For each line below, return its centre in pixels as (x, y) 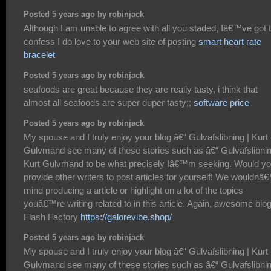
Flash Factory (52, 217)
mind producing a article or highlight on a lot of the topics (133, 191)
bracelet (39, 55)
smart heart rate (230, 42)
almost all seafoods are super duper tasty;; (109, 103)
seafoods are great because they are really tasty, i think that (141, 90)
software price (221, 103)
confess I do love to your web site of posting (111, 42)
